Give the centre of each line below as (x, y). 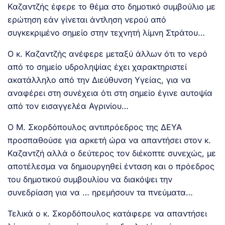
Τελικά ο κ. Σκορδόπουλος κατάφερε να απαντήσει (107, 213)
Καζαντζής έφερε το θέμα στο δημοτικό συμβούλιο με (111, 6)
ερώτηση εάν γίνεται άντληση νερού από (87, 19)
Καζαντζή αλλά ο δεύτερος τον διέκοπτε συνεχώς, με (112, 153)
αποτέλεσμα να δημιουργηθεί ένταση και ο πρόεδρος (111, 166)
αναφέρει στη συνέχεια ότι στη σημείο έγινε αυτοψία (110, 93)
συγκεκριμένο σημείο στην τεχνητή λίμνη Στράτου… (106, 32)
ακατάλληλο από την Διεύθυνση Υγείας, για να (99, 80)
